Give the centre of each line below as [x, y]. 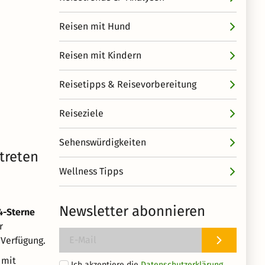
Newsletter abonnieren [132, 211]
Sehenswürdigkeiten [103, 142]
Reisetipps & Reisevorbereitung [128, 84]
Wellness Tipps [91, 171]
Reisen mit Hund [95, 26]
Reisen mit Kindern [100, 55]
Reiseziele [81, 113]
